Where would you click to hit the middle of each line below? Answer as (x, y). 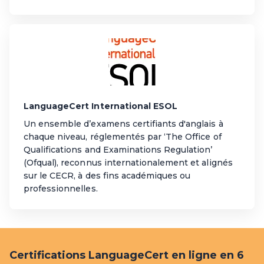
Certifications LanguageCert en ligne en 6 (127, 255)
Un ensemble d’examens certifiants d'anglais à (123, 123)
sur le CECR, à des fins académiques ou (107, 175)
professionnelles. (61, 188)
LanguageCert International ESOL (101, 106)
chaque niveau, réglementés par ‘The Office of (123, 136)
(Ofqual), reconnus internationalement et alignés (128, 162)
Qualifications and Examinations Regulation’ (118, 149)
